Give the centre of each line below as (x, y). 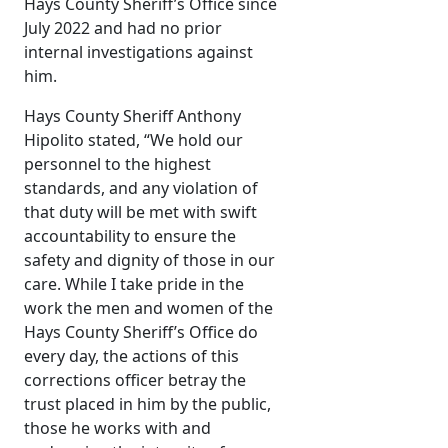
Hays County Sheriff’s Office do (141, 332)
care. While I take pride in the (134, 284)
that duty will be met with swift (140, 212)
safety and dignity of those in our (149, 260)
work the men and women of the (148, 308)
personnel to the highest (117, 164)
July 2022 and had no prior (123, 28)
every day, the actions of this (131, 356)
